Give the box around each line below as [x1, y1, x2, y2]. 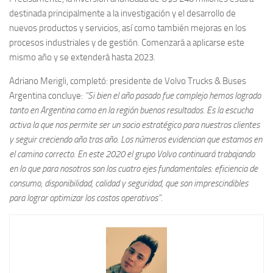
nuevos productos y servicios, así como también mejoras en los [9, 22, 246, 34]
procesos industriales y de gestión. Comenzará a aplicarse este [9, 37, 244, 48]
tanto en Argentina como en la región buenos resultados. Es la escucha [9, 104, 253, 116]
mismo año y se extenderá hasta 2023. [9, 51, 155, 63]
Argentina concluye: [9, 90, 85, 101]
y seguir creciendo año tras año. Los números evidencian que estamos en [9, 133, 262, 145]
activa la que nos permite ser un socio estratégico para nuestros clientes [9, 119, 260, 130]
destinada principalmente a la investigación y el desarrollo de [9, 7, 236, 19]
